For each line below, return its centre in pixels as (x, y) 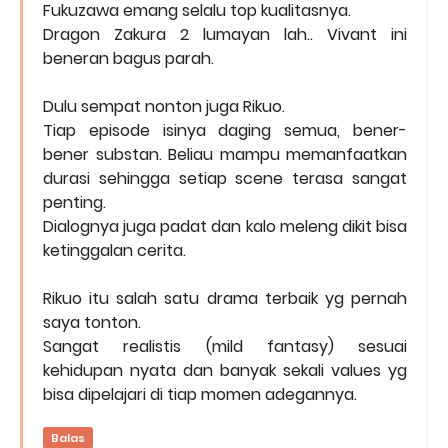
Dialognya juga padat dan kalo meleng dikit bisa (225, 227)
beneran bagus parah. (128, 59)
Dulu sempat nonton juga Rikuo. (164, 107)
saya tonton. (92, 323)
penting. (74, 203)
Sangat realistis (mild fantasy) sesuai (225, 347)
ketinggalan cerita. (114, 251)
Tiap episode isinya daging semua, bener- (225, 131)
